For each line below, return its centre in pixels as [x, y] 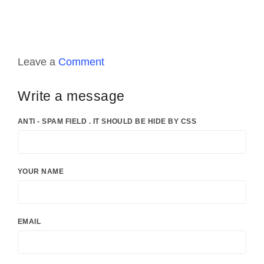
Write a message [71, 96]
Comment [81, 62]
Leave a [38, 62]
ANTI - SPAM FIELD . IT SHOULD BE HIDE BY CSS [107, 121]
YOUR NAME [41, 171]
